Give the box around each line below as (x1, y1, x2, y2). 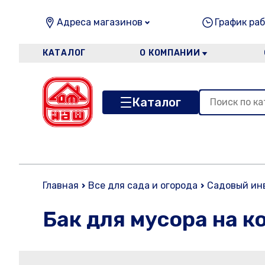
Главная (43, 180, 79, 191)
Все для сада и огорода (88, 180, 198, 191)
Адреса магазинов (57, 17, 143, 28)
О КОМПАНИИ (140, 48, 201, 58)
